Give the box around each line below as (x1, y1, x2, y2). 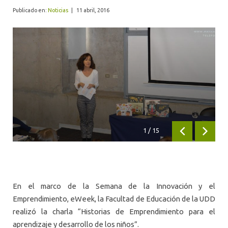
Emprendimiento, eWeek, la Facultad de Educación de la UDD (13, 194, 215, 203)
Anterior (181, 131, 207, 139)
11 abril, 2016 (76, 7, 109, 13)
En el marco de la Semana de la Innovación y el (13, 181, 215, 190)
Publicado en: (13, 7, 48, 13)
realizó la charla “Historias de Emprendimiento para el (13, 207, 215, 216)
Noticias (48, 7, 68, 13)
